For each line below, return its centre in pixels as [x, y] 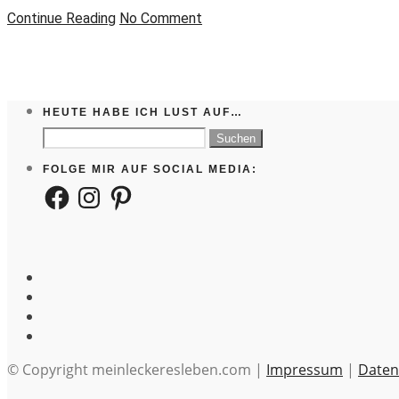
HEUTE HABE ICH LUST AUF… [143, 112]
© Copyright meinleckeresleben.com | [137, 370]
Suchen [65, 134]
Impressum [305, 370]
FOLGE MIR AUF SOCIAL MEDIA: [150, 169]
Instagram [108, 190]
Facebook [74, 190]
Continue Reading [61, 18]
